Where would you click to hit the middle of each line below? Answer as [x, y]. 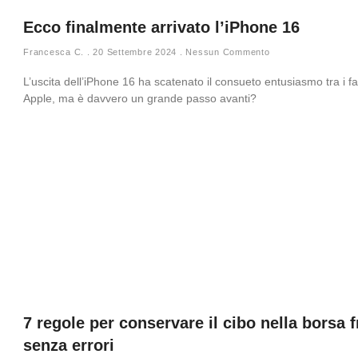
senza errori [69, 345]
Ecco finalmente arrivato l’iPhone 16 [161, 27]
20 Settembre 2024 [135, 52]
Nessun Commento [226, 52]
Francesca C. [55, 52]
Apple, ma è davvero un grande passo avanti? [140, 98]
